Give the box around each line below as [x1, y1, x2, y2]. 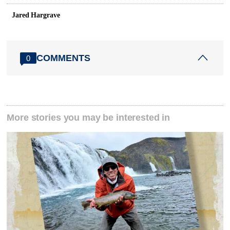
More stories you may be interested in [7, 112, 170, 123]
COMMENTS [36, 52, 91, 63]
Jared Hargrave [12, 11, 60, 20]
